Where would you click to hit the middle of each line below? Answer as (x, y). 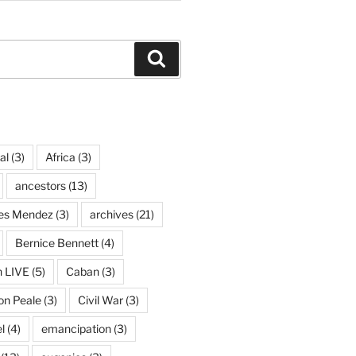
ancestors (40, 185)
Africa (60, 157)
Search (187, 58)
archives (111, 214)
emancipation (76, 328)
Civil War (100, 300)
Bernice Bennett (56, 242)
